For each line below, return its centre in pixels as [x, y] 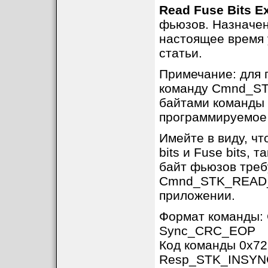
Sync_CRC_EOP [207, 231]
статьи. [180, 53]
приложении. [197, 195]
